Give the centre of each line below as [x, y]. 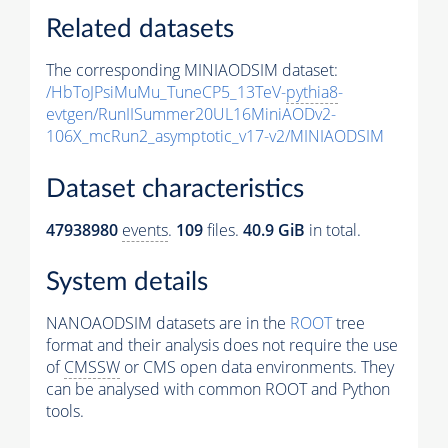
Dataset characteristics [175, 188]
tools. [65, 411]
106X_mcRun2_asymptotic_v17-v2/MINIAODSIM [215, 136]
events [145, 229]
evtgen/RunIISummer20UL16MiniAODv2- [191, 114]
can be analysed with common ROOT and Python [218, 389]
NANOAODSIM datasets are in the [168, 323]
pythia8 [312, 92]
